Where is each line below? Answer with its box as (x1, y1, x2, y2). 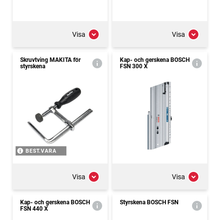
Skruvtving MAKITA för (20, 56, 81, 63)
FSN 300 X (120, 63, 148, 70)
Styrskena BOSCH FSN (120, 199, 178, 206)
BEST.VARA (25, 148, 57, 154)
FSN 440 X (20, 205, 48, 212)
